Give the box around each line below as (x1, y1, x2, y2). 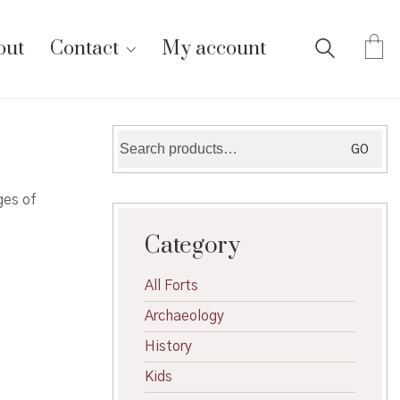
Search (117, 131, 162, 146)
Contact (50, 37, 119, 61)
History (145, 339, 192, 354)
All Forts (145, 279, 198, 293)
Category (145, 231, 240, 261)
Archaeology (145, 309, 224, 323)
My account (162, 37, 266, 61)
